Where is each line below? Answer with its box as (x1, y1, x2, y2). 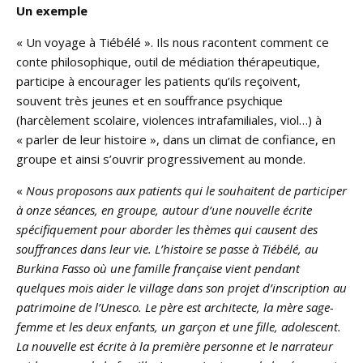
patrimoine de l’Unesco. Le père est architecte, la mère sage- (16, 298, 334, 315)
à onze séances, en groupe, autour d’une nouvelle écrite (16, 201, 312, 218)
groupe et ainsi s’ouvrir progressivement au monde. (16, 150, 305, 167)
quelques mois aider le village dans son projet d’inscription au (16, 279, 347, 296)
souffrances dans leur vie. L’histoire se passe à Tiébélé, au (16, 240, 318, 257)
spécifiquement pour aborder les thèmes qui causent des (16, 220, 318, 237)
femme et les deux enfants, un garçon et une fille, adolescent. (16, 318, 341, 335)
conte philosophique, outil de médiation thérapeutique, (16, 53, 320, 70)
